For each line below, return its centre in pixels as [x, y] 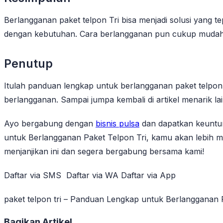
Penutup [28, 63]
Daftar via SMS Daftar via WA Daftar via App [90, 175]
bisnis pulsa [117, 123]
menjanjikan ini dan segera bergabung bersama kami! [104, 151]
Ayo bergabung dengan [50, 123]
